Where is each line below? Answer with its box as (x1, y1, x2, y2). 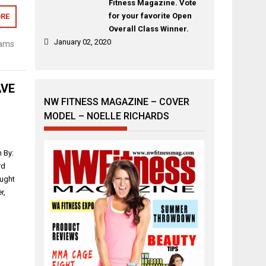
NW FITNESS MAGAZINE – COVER (44, 96, 190, 107)
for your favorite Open (108, 11, 192, 20)
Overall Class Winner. (108, 24, 189, 33)
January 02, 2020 (54, 37, 112, 46)
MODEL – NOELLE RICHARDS (44, 110, 170, 122)
